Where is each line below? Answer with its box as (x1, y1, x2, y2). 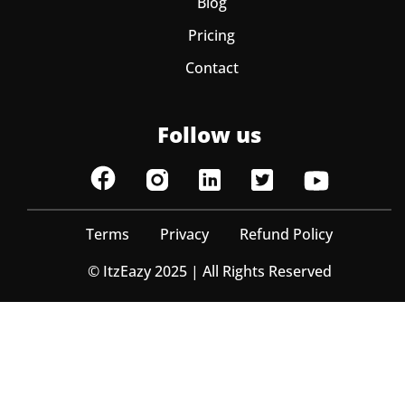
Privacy (160, 224, 209, 244)
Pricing (188, 25, 235, 45)
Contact (184, 58, 239, 78)
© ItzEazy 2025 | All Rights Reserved (87, 261, 332, 281)
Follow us (157, 119, 261, 149)
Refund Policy (240, 224, 333, 244)
